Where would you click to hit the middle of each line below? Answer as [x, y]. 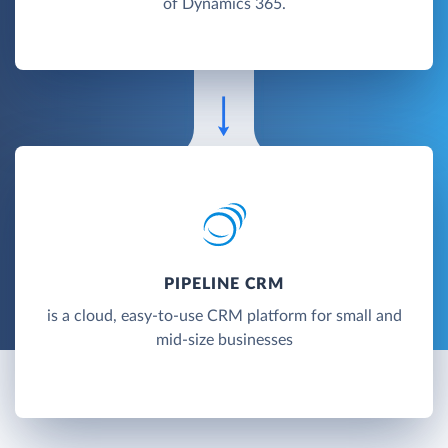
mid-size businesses [224, 339]
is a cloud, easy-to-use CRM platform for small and [224, 315]
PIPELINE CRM [224, 283]
